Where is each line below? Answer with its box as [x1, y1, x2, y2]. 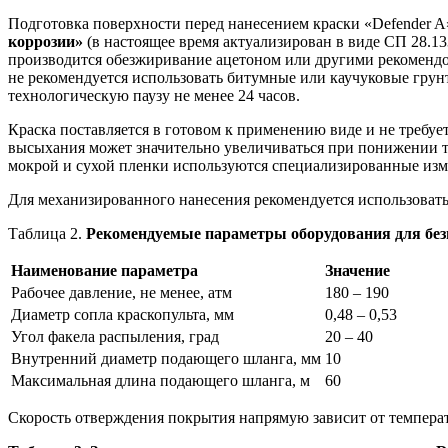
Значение [325, 262, 390, 280]
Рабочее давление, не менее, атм [11, 284, 232, 302]
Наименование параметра [11, 262, 198, 280]
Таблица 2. [8, 225, 82, 243]
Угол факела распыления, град [11, 328, 219, 346]
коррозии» [8, 33, 83, 51]
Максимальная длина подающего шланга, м [11, 372, 310, 390]
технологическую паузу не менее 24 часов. [8, 87, 300, 105]
